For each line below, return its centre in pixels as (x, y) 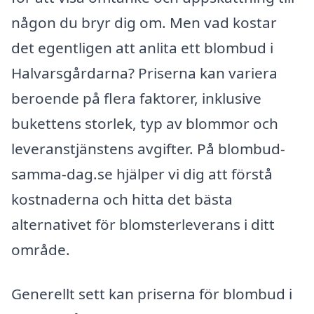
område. (41, 249)
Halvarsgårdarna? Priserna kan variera (144, 73)
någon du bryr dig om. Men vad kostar (144, 22)
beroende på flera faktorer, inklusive (136, 98)
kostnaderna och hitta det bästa (122, 199)
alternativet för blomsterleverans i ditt (143, 224)
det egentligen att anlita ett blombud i (142, 47)
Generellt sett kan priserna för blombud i (152, 294)
